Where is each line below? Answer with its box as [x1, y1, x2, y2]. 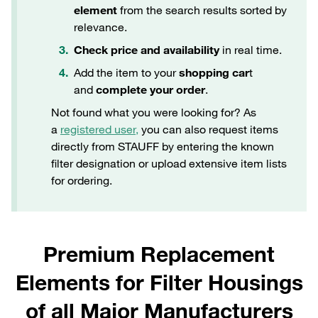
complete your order [96, 82, 205, 97]
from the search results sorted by [117, 3, 287, 17]
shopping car [179, 65, 249, 79]
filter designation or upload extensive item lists [51, 156, 287, 170]
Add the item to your [74, 65, 179, 79]
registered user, [60, 122, 138, 136]
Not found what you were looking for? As [51, 105, 256, 119]
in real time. [219, 43, 282, 57]
